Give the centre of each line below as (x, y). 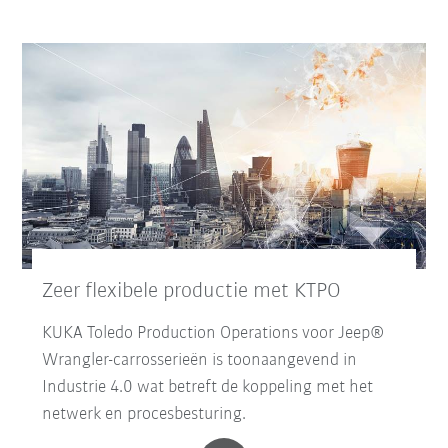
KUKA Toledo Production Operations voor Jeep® (213, 334)
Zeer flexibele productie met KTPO (192, 292)
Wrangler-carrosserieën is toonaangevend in (200, 361)
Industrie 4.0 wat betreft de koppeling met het (208, 388)
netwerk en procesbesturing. (144, 415)
